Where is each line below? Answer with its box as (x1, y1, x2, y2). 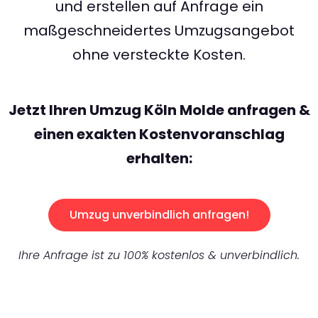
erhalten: (126, 148, 192, 169)
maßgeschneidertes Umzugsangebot (23, 21, 295, 41)
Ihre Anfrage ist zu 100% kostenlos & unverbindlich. (18, 247, 300, 264)
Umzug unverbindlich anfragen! (69, 207, 249, 224)
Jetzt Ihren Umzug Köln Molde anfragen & (8, 100, 310, 121)
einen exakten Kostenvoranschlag (33, 124, 285, 145)
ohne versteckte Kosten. (72, 45, 246, 65)
